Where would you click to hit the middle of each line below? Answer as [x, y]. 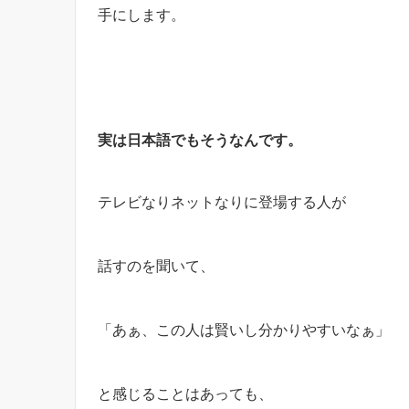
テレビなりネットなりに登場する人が [222, 201]
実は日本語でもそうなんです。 [200, 139]
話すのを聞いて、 [156, 265]
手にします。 [142, 14]
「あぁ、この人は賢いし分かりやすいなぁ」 [244, 329]
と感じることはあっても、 [185, 393]
